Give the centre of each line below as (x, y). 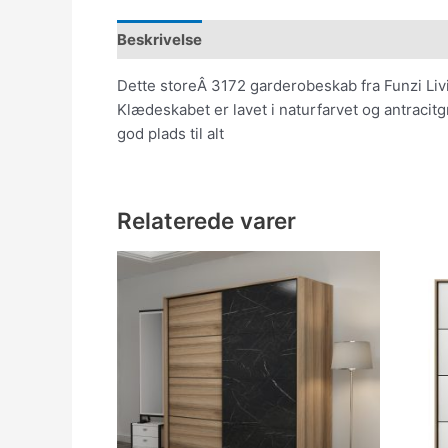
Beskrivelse (159, 39)
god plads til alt (170, 133)
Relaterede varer (206, 220)
